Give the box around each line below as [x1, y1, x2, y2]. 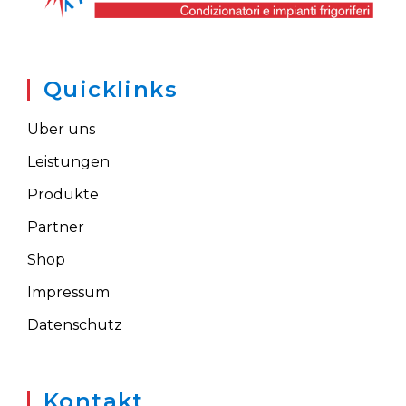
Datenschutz [27, 316, 122, 334]
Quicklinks [43, 76, 178, 103]
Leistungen [27, 153, 110, 171]
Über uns [27, 121, 95, 139]
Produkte [27, 186, 99, 204]
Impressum [27, 284, 110, 302]
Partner [27, 218, 84, 237]
